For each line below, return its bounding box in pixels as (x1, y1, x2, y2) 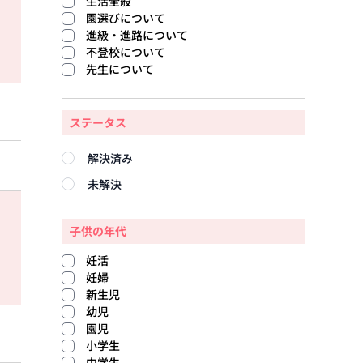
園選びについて (86, 10, 165, 26)
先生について (86, 61, 154, 77)
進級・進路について (86, 27, 188, 43)
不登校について (86, 44, 165, 60)
